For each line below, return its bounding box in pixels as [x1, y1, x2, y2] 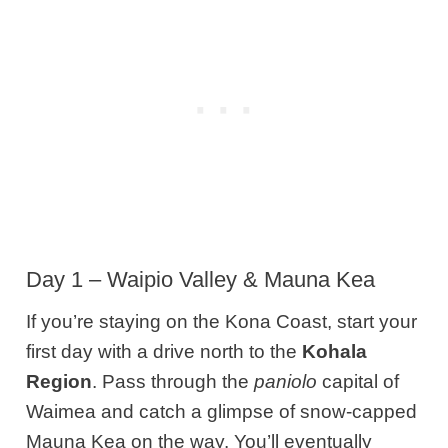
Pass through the [97, 370, 255, 392]
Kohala [302, 340, 368, 362]
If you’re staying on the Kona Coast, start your [26, 310, 418, 332]
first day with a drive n [26, 340, 212, 362]
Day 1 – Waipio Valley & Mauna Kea [26, 266, 376, 292]
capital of [317, 370, 400, 392]
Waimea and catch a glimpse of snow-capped [26, 400, 418, 422]
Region [26, 370, 93, 392]
